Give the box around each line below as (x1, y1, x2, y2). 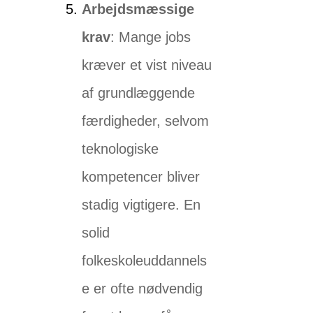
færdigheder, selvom (82, 113, 210, 129)
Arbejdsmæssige (82, 1, 195, 17)
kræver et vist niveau (82, 57, 212, 73)
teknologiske (82, 141, 159, 157)
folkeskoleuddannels (82, 253, 208, 269)
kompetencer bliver (82, 169, 201, 185)
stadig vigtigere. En (82, 197, 201, 213)
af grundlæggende (82, 85, 196, 101)
